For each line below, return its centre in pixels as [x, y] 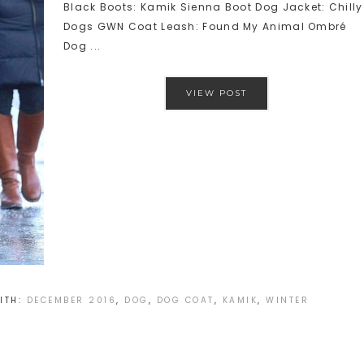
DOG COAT [185, 300]
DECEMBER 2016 [71, 300]
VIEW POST [216, 93]
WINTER [287, 300]
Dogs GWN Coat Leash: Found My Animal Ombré [205, 26]
